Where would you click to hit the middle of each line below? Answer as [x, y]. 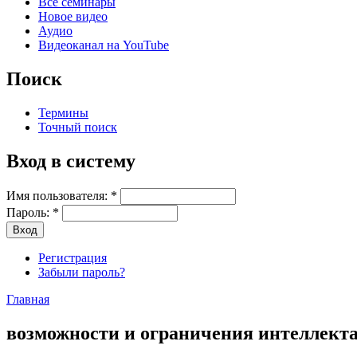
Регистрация [73, 258]
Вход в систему [71, 161]
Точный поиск [78, 127]
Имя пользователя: [59, 196]
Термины [63, 113]
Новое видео [73, 17]
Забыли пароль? [82, 273]
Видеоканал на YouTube [104, 45]
